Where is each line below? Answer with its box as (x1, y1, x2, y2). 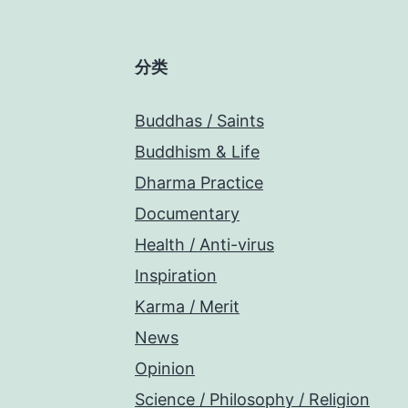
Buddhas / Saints (135, 110, 264, 130)
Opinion (135, 358, 195, 378)
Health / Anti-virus (135, 234, 274, 254)
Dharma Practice (135, 172, 263, 192)
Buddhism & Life (135, 141, 260, 161)
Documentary (135, 203, 240, 223)
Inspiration (135, 265, 217, 285)
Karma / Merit (135, 296, 240, 316)
